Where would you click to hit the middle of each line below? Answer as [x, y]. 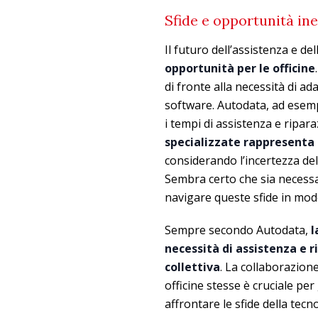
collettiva [192, 267]
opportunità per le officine [240, 68]
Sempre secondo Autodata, [238, 230]
